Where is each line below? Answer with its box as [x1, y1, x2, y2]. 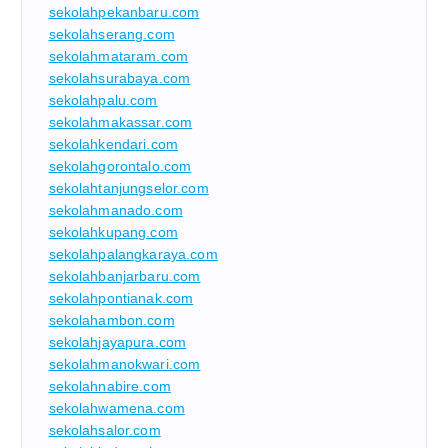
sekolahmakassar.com [48, 114, 193, 131]
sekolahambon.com [48, 312, 175, 329]
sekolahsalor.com [48, 422, 161, 439]
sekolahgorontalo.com [48, 158, 192, 175]
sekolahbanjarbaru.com [48, 268, 201, 285]
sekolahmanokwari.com [48, 356, 201, 373]
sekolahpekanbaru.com [48, 4, 200, 21]
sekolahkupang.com [48, 224, 178, 241]
